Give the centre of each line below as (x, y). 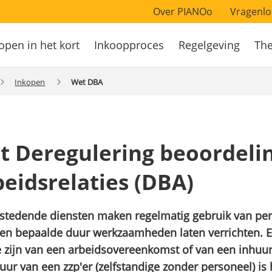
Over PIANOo (183, 12)
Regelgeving (209, 45)
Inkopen (30, 82)
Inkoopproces (129, 45)
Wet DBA (86, 82)
